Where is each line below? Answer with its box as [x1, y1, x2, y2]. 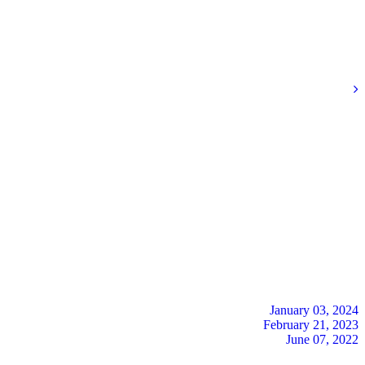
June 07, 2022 [286, 332, 358, 346]
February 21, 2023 [263, 317, 358, 332]
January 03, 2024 [270, 302, 358, 317]
